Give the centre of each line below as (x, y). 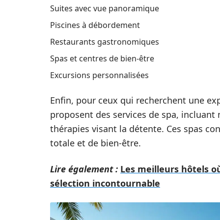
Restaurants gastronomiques (105, 42)
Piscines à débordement (95, 25)
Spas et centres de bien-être (102, 58)
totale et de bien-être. (96, 143)
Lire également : (84, 169)
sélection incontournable (105, 183)
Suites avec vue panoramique (105, 8)
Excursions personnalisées (99, 75)
